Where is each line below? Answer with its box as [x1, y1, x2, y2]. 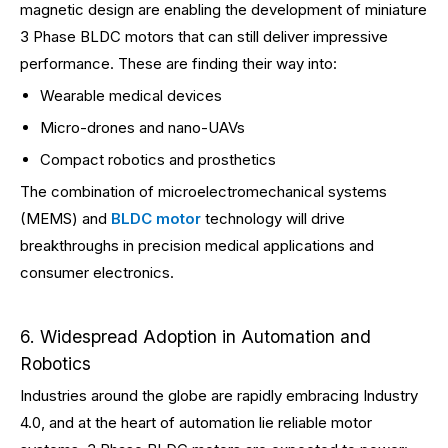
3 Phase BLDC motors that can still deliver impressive [20, 27, 388, 46]
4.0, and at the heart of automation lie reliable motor [20, 413, 372, 432]
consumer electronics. [20, 263, 174, 282]
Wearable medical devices [40, 86, 222, 105]
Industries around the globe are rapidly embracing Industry [20, 386, 418, 405]
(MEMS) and [20, 209, 111, 228]
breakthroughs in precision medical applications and [20, 236, 374, 255]
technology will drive [201, 209, 345, 228]
